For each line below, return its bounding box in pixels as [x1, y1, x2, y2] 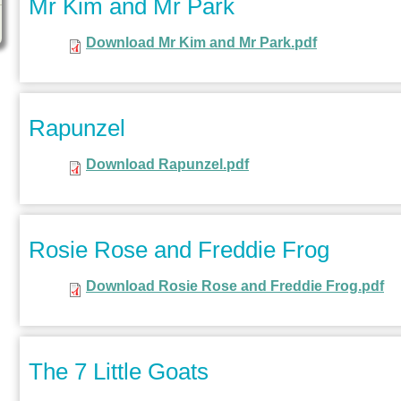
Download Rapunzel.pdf [86, 157, 249, 173]
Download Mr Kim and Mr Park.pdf [86, 35, 317, 51]
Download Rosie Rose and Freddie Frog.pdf [86, 278, 384, 294]
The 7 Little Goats [29, 359, 209, 385]
